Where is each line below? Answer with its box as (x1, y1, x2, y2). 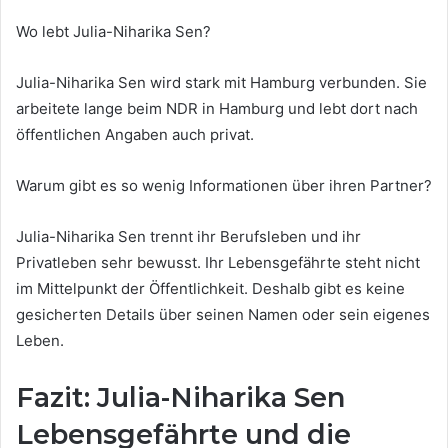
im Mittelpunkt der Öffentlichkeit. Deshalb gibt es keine (16, 279, 405, 299)
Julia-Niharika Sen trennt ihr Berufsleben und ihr (16, 227, 361, 247)
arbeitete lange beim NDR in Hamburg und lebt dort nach (16, 99, 418, 119)
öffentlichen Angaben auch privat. (16, 125, 254, 145)
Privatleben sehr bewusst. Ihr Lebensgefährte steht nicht (16, 253, 420, 273)
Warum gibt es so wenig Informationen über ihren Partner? (16, 176, 432, 196)
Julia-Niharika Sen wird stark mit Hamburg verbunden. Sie (16, 73, 427, 93)
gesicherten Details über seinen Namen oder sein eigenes (16, 305, 430, 325)
